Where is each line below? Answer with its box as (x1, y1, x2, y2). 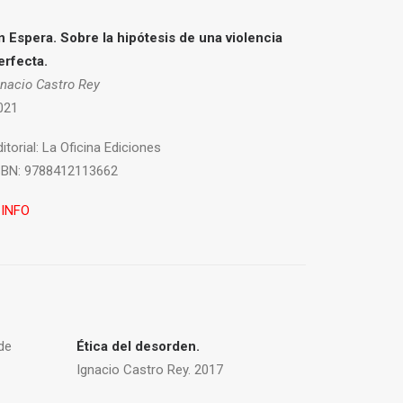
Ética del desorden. (76, 338, 200, 354)
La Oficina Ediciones (39, 139, 161, 156)
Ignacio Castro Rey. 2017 (76, 362, 223, 378)
